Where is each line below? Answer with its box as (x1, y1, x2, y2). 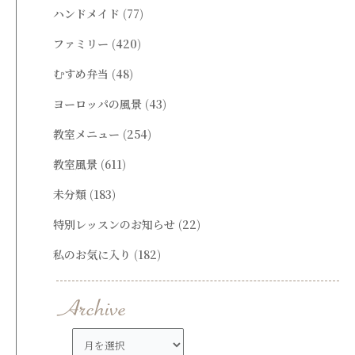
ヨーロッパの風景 (53, 95, 143, 112)
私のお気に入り (53, 246, 132, 262)
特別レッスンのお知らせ (53, 216, 176, 232)
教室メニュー (53, 125, 120, 142)
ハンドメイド (53, 5, 120, 21)
